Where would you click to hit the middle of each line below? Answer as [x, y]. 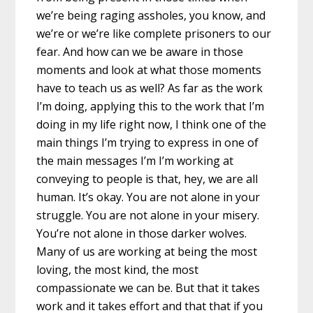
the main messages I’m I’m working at [135, 160]
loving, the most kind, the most [118, 269]
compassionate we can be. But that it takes [148, 287]
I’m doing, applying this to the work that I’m [151, 106]
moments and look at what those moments [149, 70]
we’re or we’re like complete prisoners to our [154, 33]
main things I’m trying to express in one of [148, 142]
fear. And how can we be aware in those [140, 51]
